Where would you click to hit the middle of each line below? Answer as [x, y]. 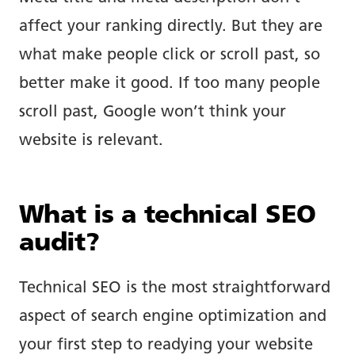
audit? [59, 244]
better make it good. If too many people [170, 84]
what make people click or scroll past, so [170, 56]
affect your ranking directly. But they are [171, 27]
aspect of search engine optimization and [173, 317]
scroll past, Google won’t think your [153, 113]
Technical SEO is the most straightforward [175, 289]
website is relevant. [91, 141]
